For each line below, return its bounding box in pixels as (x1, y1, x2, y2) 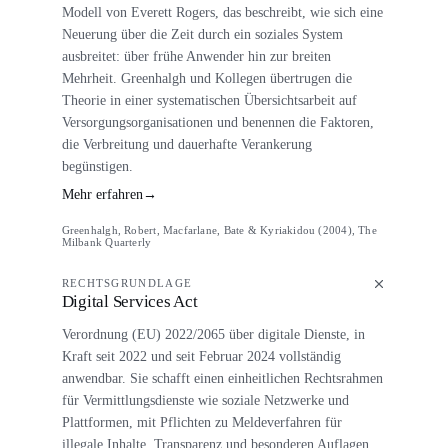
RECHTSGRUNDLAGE (61, 277, 193, 290)
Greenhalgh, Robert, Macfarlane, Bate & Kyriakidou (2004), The (61, 223, 377, 236)
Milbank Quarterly (61, 235, 152, 248)
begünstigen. (61, 157, 133, 174)
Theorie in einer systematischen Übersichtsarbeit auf (61, 91, 357, 108)
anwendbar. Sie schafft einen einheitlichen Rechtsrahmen (61, 369, 383, 386)
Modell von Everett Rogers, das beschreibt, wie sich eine (61, 3, 383, 20)
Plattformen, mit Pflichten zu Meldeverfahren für (61, 413, 342, 430)
